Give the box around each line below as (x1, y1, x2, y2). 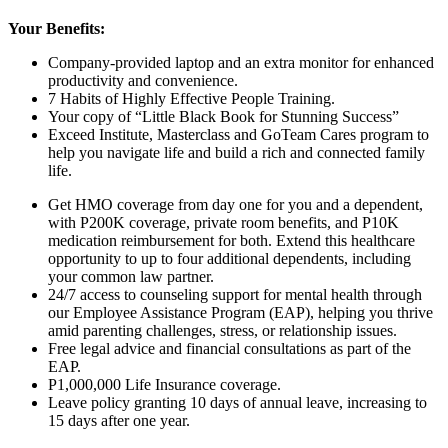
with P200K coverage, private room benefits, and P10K (48, 213, 399, 231)
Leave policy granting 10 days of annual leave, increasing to (48, 393, 427, 411)
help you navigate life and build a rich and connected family (48, 143, 425, 161)
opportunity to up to (48, 249, 177, 267)
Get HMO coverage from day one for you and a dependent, (48, 195, 423, 213)
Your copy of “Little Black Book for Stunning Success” (48, 107, 399, 125)
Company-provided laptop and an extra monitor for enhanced (48, 53, 434, 71)
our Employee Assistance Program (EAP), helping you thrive (48, 303, 433, 321)
